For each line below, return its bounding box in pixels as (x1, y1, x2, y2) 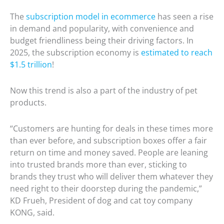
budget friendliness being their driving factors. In (10, 35, 193, 46)
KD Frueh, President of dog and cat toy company (10, 195, 192, 206)
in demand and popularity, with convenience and (10, 23, 194, 34)
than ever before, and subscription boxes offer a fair (10, 135, 207, 146)
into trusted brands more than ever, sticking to (10, 159, 187, 170)
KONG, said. (10, 207, 54, 218)
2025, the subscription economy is (10, 47, 141, 58)
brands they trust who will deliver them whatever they (10, 171, 213, 182)
